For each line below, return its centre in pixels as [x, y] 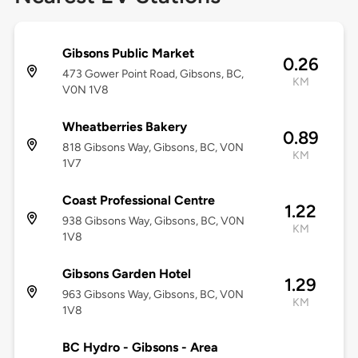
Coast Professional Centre [138, 201]
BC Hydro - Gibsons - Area [140, 348]
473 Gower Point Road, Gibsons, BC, [153, 74]
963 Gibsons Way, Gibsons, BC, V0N [153, 295]
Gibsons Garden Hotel [126, 274]
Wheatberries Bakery [124, 127]
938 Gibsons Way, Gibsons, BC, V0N [153, 221]
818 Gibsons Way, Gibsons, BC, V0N [153, 148]
